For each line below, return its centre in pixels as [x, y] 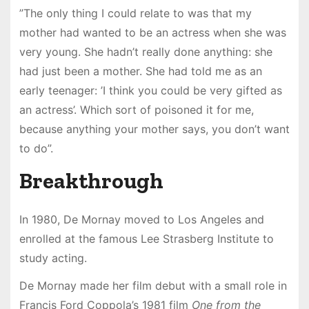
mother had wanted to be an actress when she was [152, 32]
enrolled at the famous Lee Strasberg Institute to [146, 238]
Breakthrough [91, 180]
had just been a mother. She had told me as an [140, 71]
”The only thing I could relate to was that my [135, 13]
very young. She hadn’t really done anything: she [146, 51]
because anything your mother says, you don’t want [154, 129]
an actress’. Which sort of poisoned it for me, [136, 109]
